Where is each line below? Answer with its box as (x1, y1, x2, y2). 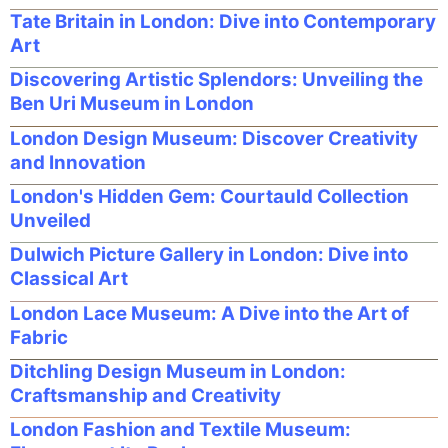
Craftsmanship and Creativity (10, 383, 281, 407)
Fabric (10, 325, 68, 349)
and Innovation (10, 150, 146, 174)
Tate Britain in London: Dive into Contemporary (10, 9, 436, 33)
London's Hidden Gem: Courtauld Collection (10, 184, 409, 208)
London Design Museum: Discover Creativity (10, 126, 418, 150)
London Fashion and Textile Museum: (10, 418, 351, 442)
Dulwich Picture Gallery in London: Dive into (10, 243, 408, 267)
